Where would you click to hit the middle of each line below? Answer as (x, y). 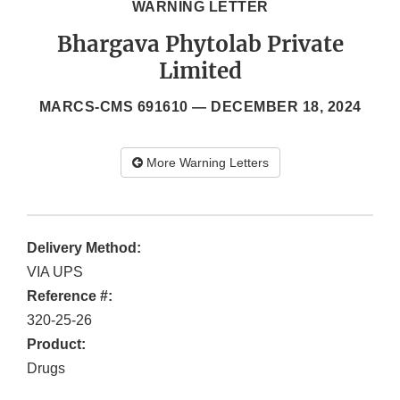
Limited (200, 71)
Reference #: (70, 296)
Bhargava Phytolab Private (200, 45)
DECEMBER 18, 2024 (286, 107)
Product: (56, 345)
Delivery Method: (84, 248)
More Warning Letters (205, 163)
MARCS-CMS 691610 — (125, 107)
